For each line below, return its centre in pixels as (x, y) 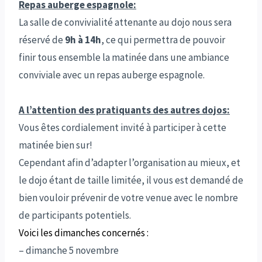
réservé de (42, 40)
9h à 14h (83, 40)
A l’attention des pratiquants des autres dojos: (124, 110)
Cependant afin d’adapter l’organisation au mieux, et (130, 163)
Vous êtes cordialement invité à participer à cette (123, 128)
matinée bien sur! (56, 145)
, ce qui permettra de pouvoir (163, 40)
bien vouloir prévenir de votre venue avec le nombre (128, 198)
